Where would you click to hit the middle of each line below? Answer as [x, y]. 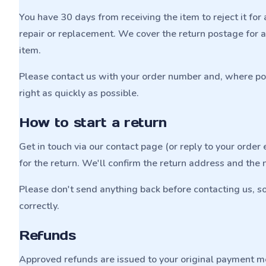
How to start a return [93, 122]
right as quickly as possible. [79, 93]
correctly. [39, 206]
